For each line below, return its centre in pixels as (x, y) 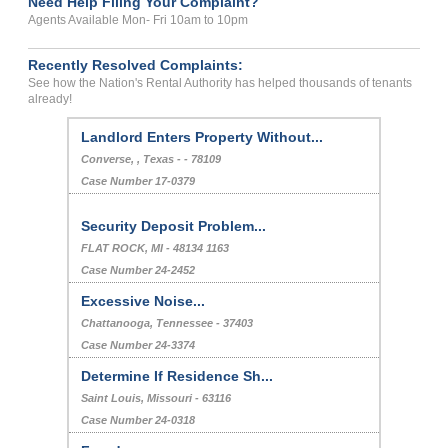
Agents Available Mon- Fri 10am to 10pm (138, 20)
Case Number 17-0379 (138, 181)
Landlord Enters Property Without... (202, 137)
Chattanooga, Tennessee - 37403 (167, 323)
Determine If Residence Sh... (177, 376)
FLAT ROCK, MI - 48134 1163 (155, 248)
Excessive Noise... (143, 301)
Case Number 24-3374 (138, 345)
